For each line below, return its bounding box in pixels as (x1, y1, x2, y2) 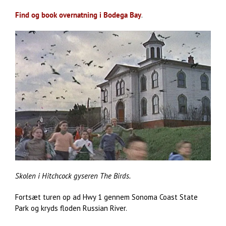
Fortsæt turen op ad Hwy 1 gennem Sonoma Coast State (15, 192, 198, 202)
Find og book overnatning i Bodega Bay (15, 10, 141, 20)
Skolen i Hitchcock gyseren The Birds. (15, 171, 131, 181)
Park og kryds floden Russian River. (15, 203, 127, 213)
